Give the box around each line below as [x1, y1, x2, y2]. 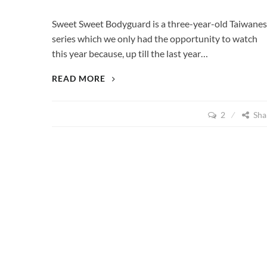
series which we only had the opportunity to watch [52, 33, 257, 45]
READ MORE [52, 73, 108, 84]
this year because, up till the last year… [52, 48, 208, 60]
